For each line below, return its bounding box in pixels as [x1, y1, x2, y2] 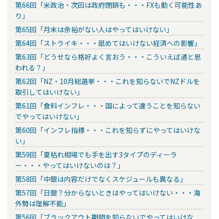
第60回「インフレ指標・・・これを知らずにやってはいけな [15, 125, 200, 135]
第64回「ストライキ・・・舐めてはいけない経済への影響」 [15, 38, 201, 48]
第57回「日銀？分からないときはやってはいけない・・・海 [15, 187, 200, 197]
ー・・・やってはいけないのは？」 [15, 160, 124, 170]
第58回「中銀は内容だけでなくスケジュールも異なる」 [15, 174, 187, 184]
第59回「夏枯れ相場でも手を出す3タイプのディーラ [15, 149, 177, 159]
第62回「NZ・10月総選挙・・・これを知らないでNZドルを [15, 76, 200, 86]
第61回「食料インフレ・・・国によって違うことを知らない [15, 100, 200, 110]
